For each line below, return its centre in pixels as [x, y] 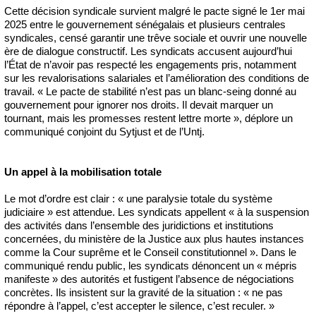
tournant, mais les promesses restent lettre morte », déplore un [148, 118]
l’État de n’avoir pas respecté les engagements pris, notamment [150, 64]
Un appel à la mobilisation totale [83, 171]
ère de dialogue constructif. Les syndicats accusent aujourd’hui [148, 51]
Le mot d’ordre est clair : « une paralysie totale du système [138, 198]
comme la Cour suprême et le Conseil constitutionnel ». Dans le [150, 252]
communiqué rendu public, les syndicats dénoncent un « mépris [151, 265]
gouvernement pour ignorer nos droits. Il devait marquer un [139, 104]
